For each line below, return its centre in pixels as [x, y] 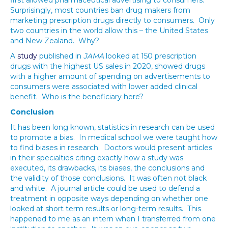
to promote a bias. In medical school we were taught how [114, 137]
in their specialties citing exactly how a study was [97, 158]
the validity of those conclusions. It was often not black [108, 178]
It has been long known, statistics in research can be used [112, 127]
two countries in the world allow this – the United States [109, 31]
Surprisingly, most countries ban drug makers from [100, 10]
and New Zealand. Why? [55, 41]
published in [60, 56]
